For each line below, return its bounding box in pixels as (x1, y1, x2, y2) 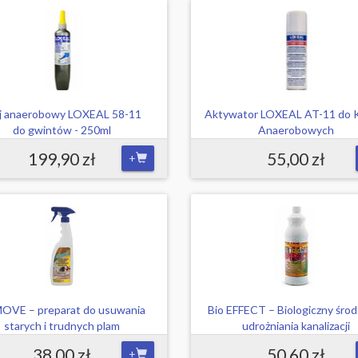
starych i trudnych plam (4, 319, 121, 332)
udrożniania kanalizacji (241, 319, 350, 332)
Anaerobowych (257, 123, 334, 137)
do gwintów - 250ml (13, 123, 112, 137)
